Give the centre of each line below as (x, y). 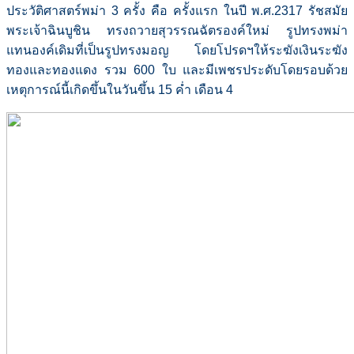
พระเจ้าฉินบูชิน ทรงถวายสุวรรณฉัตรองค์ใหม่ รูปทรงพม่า (177, 31)
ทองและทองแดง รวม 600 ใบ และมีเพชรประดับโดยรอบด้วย (177, 70)
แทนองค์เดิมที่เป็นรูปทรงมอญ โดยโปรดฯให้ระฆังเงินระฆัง (177, 51)
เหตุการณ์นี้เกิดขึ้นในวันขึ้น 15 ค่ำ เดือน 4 (121, 90)
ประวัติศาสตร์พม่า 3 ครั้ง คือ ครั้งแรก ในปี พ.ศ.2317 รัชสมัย (177, 11)
